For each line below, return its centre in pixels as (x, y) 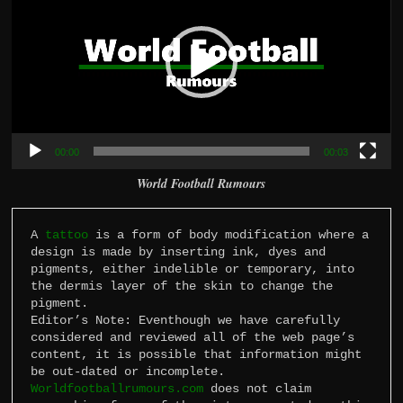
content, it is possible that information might (197, 354)
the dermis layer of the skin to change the (182, 286)
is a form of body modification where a (229, 234)
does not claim (258, 388)
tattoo (67, 234)
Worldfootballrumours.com (117, 388)
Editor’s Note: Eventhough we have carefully (186, 320)
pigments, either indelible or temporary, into (193, 269)
